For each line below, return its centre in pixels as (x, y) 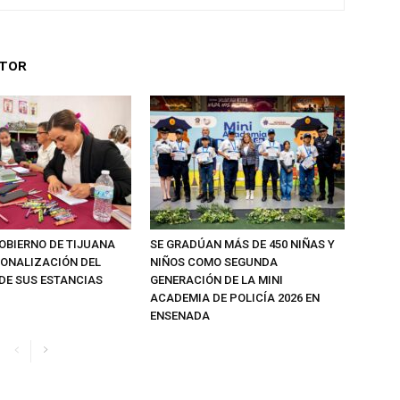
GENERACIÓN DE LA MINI (217, 280)
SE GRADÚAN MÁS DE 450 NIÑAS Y (242, 244)
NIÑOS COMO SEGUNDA (214, 262)
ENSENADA (180, 316)
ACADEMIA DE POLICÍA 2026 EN (235, 298)
